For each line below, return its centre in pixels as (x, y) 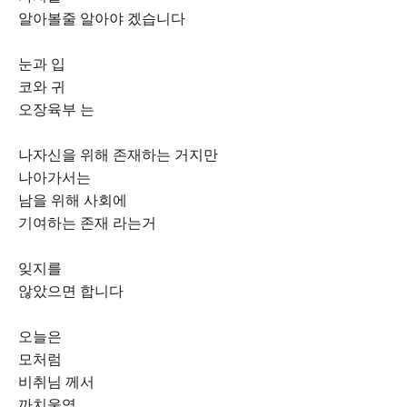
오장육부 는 (56, 109)
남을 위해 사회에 (73, 200)
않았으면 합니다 (71, 291)
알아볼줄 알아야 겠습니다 (102, 19)
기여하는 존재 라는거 (87, 223)
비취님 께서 (56, 382)
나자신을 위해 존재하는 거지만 (118, 155)
